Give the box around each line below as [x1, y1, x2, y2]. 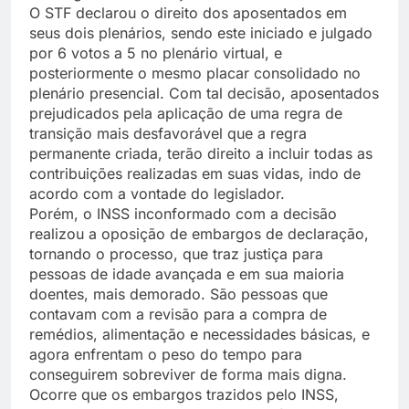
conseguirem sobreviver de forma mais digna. [29, 364, 347, 383]
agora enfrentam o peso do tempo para [29, 344, 302, 363]
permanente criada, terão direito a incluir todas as [29, 143, 372, 163]
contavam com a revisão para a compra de [29, 304, 327, 323]
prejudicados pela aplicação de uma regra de [29, 103, 342, 122]
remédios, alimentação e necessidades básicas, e [29, 324, 370, 343]
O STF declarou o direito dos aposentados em [29, 3, 347, 22]
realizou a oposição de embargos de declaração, [29, 224, 369, 243]
